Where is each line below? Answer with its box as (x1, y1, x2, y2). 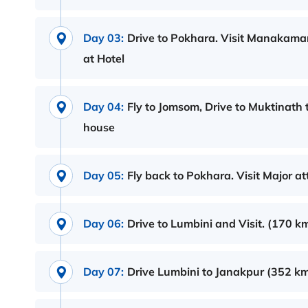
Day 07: (83, 265, 124, 279)
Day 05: (83, 168, 124, 183)
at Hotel (83, 52, 124, 66)
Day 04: (83, 100, 124, 114)
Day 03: (83, 31, 124, 45)
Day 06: (83, 217, 124, 231)
